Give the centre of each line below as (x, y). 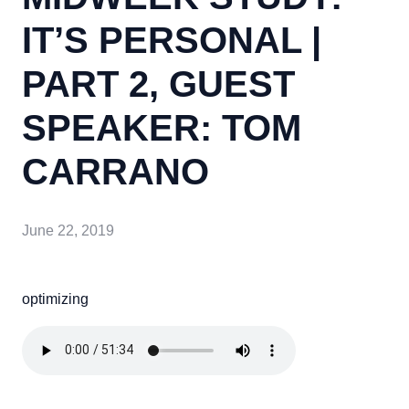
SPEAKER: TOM (162, 128)
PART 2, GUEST (158, 84)
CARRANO (115, 172)
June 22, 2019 (68, 230)
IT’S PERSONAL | (172, 40)
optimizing (55, 299)
